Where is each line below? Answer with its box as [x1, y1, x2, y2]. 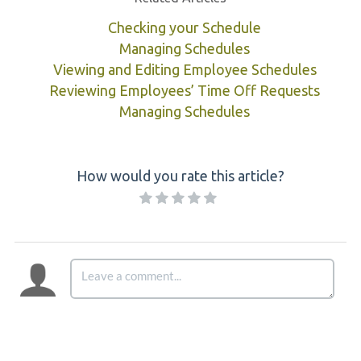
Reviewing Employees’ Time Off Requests [49, 82, 320, 99]
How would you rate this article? [77, 168, 284, 185]
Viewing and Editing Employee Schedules [52, 61, 317, 78]
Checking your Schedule [108, 19, 261, 36]
